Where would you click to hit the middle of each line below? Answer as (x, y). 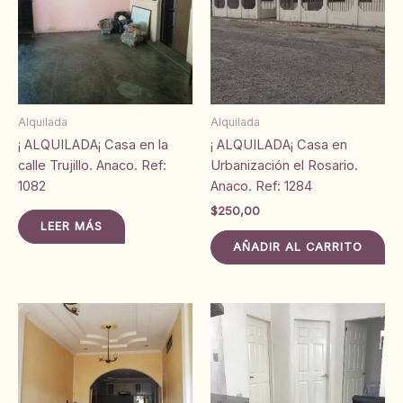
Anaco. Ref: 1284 (261, 186)
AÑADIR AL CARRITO (298, 247)
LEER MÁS (72, 226)
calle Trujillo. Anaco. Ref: (92, 165)
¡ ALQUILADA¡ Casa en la (93, 144)
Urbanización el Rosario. (284, 165)
